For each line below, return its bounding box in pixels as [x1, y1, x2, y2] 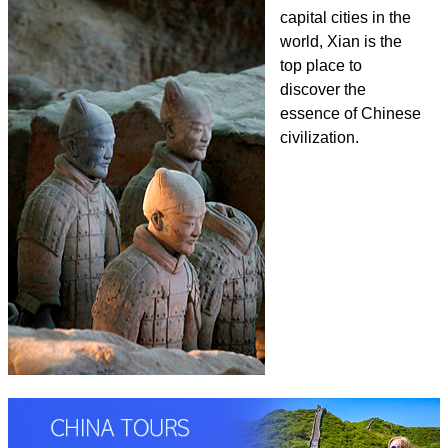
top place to [280, 57, 362, 74]
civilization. [280, 129, 359, 146]
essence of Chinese [280, 105, 421, 122]
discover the [280, 81, 366, 98]
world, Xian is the [280, 33, 402, 50]
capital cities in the [280, 9, 411, 26]
